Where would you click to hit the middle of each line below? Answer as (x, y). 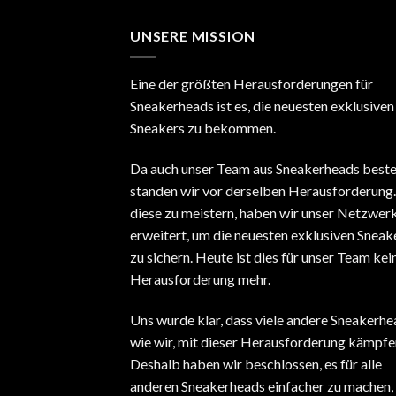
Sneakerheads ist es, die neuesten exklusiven (262, 106)
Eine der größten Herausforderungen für (251, 84)
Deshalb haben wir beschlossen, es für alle (256, 363)
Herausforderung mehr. (200, 278)
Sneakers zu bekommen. (203, 128)
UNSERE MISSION (193, 35)
